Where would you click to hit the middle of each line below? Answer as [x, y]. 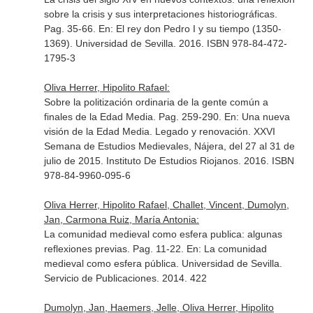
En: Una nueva [257, 117]
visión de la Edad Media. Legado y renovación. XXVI [159, 131]
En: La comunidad [226, 249]
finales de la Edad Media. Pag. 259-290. [134, 117]
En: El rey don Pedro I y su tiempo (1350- [190, 29]
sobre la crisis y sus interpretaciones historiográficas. [160, 14]
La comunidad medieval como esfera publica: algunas [163, 234]
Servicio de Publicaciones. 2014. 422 [125, 278]
